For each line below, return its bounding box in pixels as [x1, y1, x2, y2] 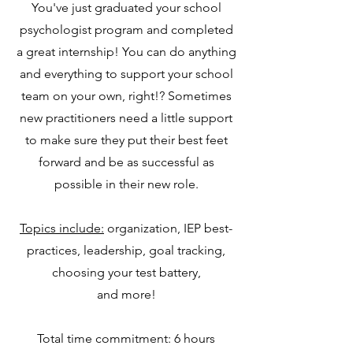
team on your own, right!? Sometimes [20, 88, 232, 103]
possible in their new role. [54, 176, 199, 191]
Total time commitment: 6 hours [37, 331, 215, 346]
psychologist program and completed [19, 22, 233, 37]
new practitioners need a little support [20, 110, 232, 125]
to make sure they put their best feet [24, 132, 228, 147]
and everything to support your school [19, 66, 233, 81]
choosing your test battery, [51, 265, 201, 280]
